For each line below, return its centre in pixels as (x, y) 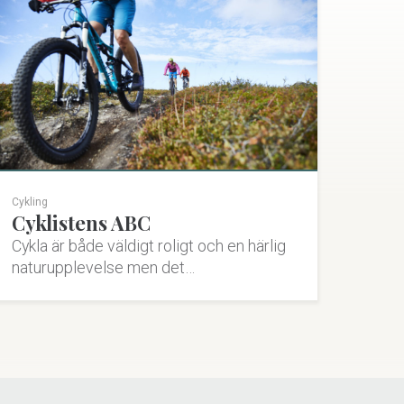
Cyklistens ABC (82, 223)
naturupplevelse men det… (104, 268)
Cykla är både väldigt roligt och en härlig (149, 246)
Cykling (30, 202)
